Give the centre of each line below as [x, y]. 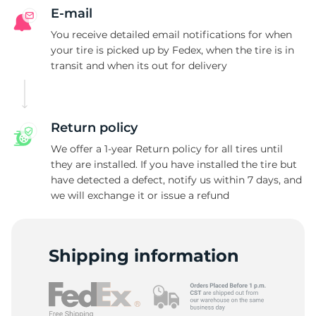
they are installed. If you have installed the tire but [174, 164]
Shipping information [144, 256]
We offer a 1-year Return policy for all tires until [167, 149]
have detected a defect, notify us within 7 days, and [176, 180]
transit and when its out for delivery [139, 66]
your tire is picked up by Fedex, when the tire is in [172, 50]
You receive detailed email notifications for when [171, 35]
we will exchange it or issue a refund [140, 195]
